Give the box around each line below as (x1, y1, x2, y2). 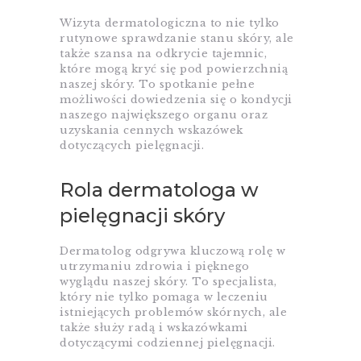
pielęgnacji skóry (60, 204, 225, 228)
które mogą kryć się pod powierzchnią (60, 62, 288, 77)
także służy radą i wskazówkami (60, 321, 247, 335)
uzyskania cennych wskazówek (60, 123, 243, 138)
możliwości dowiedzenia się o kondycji (60, 93, 293, 107)
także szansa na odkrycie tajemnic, (60, 47, 267, 61)
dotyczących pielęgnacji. (60, 139, 204, 153)
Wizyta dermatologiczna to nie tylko (60, 16, 280, 31)
